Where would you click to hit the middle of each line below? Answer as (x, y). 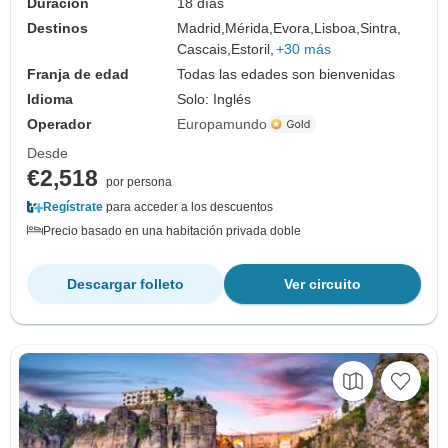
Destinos (57, 27)
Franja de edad (78, 73)
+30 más (304, 48)
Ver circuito (322, 283)
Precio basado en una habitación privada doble (172, 230)
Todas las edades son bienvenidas (286, 73)
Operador (59, 123)
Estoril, (253, 48)
